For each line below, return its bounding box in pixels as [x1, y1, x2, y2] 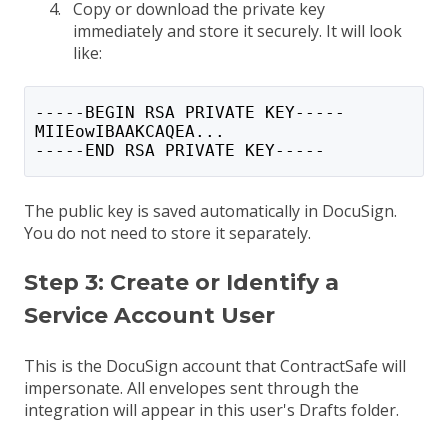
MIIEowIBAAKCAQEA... [34, 122, 225, 142]
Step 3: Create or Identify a [24, 269, 339, 297]
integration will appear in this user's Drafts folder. [24, 398, 399, 421]
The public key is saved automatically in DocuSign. [24, 199, 397, 222]
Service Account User [24, 302, 275, 330]
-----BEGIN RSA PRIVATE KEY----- [34, 103, 345, 123]
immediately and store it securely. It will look [73, 19, 402, 42]
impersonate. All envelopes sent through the [24, 376, 359, 399]
